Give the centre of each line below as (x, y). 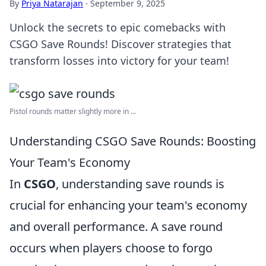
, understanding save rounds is (140, 184)
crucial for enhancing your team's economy (128, 205)
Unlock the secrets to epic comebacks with (118, 27)
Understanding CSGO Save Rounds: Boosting (133, 141)
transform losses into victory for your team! (119, 61)
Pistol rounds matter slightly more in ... (73, 111)
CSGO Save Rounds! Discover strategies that (121, 44)
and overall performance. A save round (116, 227)
